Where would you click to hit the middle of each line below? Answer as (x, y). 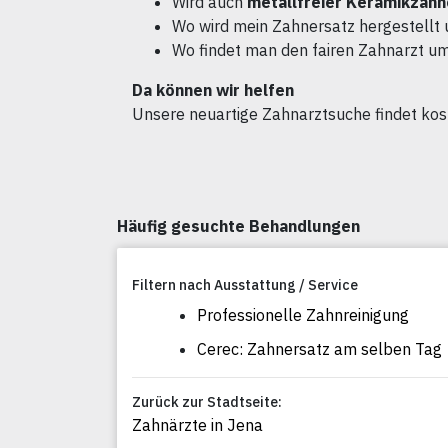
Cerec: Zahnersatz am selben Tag (319, 349)
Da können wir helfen (213, 90)
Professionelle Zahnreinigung (303, 315)
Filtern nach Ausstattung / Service (245, 285)
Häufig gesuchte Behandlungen (238, 226)
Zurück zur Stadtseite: (207, 402)
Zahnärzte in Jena (197, 425)
